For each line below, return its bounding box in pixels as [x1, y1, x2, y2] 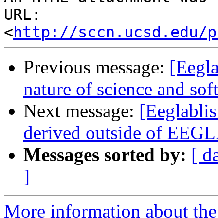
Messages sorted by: [23, 144, 186, 165]
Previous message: [23, 56, 169, 78]
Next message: [23, 100, 139, 122]
